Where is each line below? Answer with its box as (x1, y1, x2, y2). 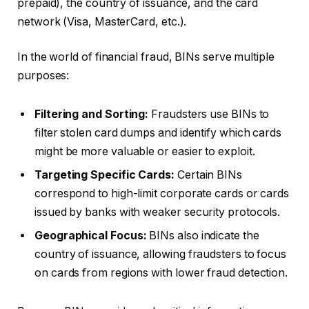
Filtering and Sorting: (34, 108, 149, 121)
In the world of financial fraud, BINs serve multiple (17, 50, 275, 64)
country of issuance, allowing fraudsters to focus (34, 248, 287, 261)
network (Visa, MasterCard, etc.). (17, 14, 187, 28)
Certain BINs (175, 168, 242, 182)
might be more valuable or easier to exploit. (34, 145, 255, 159)
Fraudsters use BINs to (148, 108, 270, 121)
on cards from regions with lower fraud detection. (34, 266, 288, 280)
